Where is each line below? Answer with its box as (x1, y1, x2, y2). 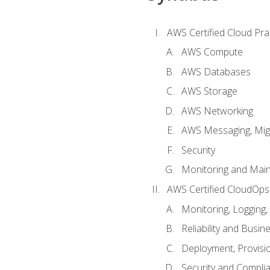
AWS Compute (181, 45, 243, 59)
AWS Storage (181, 84, 237, 98)
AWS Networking (181, 104, 253, 118)
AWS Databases (181, 64, 251, 78)
